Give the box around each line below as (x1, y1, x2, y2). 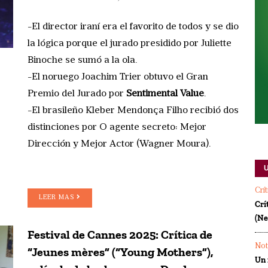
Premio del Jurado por (28, 89, 126, 99)
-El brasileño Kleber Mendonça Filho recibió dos (28, 105, 239, 115)
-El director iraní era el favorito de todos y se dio (28, 22, 239, 32)
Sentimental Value (126, 89, 204, 99)
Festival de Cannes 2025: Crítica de (28, 227, 212, 242)
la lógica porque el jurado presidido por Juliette (28, 38, 232, 48)
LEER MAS (39, 194, 77, 201)
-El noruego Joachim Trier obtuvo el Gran (28, 72, 208, 82)
